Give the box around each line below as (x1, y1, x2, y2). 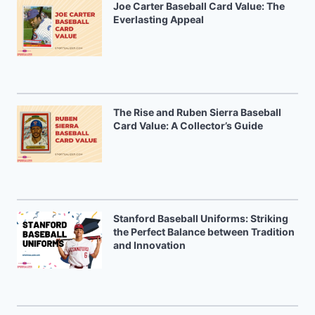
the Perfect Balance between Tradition (113, 226, 295, 238)
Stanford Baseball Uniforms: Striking (113, 212, 288, 225)
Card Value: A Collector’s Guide (113, 120, 263, 132)
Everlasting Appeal (113, 13, 204, 26)
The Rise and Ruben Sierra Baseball (113, 106, 281, 119)
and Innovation (113, 239, 186, 252)
